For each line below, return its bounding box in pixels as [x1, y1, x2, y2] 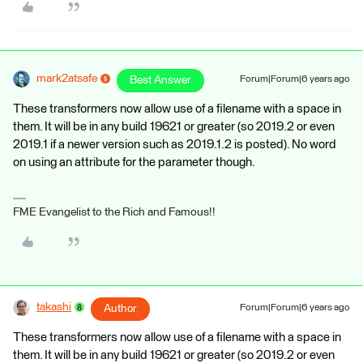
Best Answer [130, 74, 191, 86]
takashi [36, 301, 71, 313]
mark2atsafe [36, 72, 97, 84]
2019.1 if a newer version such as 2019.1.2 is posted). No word [13, 138, 336, 151]
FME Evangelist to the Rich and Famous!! [13, 206, 216, 218]
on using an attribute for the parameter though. [13, 156, 255, 169]
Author [104, 302, 137, 314]
